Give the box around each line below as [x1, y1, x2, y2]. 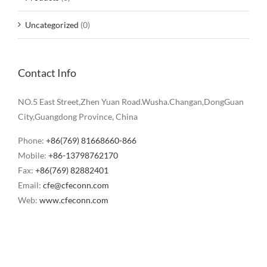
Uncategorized [25, 20, 79, 30]
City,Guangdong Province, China [18, 111, 138, 122]
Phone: [18, 135, 46, 146]
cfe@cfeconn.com [43, 180, 109, 191]
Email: [18, 180, 43, 191]
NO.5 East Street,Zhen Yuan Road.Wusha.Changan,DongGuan [18, 97, 244, 107]
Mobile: [18, 150, 48, 161]
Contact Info [18, 66, 76, 80]
